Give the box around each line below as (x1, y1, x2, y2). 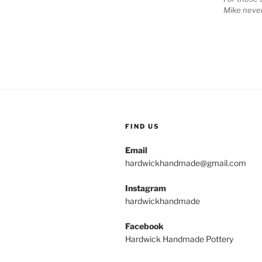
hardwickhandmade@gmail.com (125, 158, 246, 168)
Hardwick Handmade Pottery (125, 234, 233, 244)
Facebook (125, 221, 164, 232)
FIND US (125, 122, 160, 131)
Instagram (125, 183, 166, 194)
